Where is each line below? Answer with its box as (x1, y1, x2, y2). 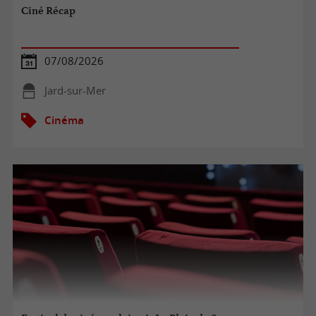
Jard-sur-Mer (44, 83, 106, 97)
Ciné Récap (21, 4, 76, 18)
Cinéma (44, 113, 84, 127)
